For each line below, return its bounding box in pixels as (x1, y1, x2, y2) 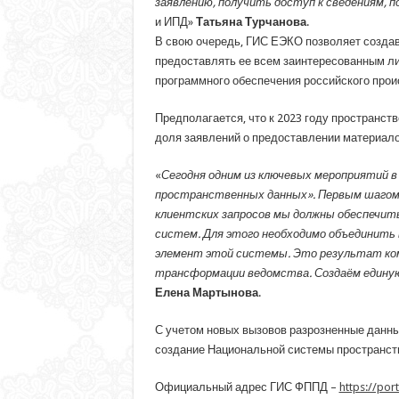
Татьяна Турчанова (195, 14, 306, 28)
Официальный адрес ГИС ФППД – (154, 379, 339, 394)
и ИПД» (154, 14, 196, 28)
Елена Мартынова (154, 285, 258, 299)
